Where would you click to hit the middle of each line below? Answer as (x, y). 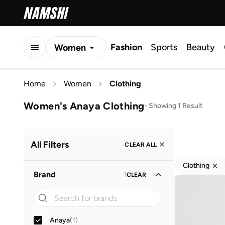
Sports (164, 47)
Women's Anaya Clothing (84, 106)
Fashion (126, 47)
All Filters (50, 144)
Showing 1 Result (176, 105)
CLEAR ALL (141, 144)
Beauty (201, 47)
